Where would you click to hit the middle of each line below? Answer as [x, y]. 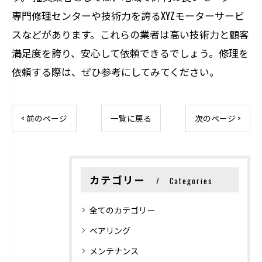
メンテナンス [114, 251]
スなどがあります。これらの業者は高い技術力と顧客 [130, 34]
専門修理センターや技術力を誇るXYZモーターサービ [128, 15]
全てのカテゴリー [122, 210]
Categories [191, 181]
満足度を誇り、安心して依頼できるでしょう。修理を [130, 53]
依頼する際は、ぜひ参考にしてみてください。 [116, 72]
